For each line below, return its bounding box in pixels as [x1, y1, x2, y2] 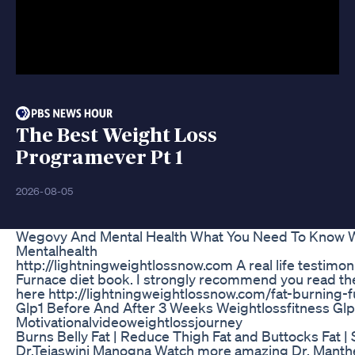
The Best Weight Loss [16, 125, 217, 146]
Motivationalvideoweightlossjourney [16, 312, 242, 330]
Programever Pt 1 [16, 147, 183, 168]
